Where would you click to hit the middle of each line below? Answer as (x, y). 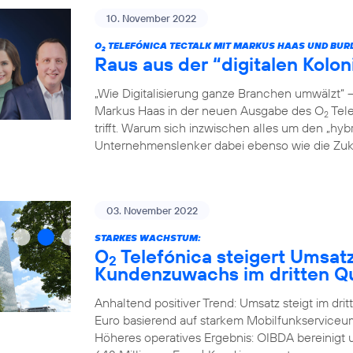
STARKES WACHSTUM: (148, 238)
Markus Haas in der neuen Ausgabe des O (209, 110)
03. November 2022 (152, 210)
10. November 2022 (151, 18)
